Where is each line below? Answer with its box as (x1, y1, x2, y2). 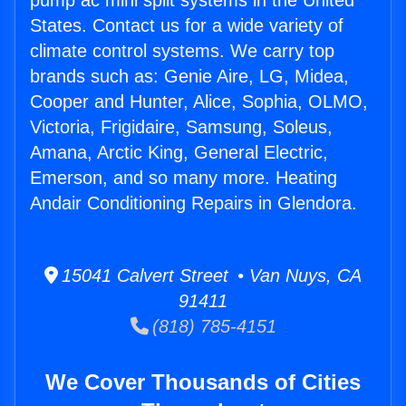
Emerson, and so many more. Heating (30, 168, 337, 188)
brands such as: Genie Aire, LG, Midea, (30, 66, 349, 87)
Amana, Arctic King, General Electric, (30, 142, 328, 163)
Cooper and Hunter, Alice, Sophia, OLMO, (30, 92, 368, 112)
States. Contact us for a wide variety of (30, 15, 343, 36)
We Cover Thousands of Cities (45, 370, 361, 395)
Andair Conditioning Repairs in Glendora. (30, 193, 357, 214)
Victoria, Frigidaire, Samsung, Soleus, (30, 117, 333, 138)
